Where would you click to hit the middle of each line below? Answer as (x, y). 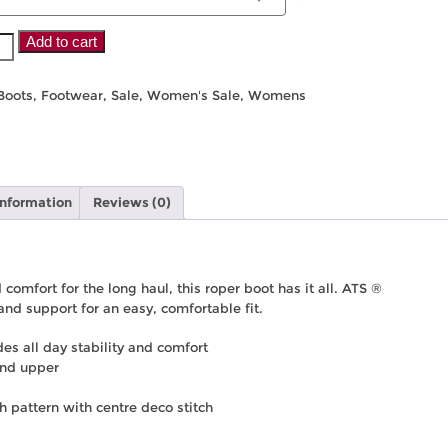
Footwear (71, 95)
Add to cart (61, 41)
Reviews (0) (131, 202)
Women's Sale (193, 95)
